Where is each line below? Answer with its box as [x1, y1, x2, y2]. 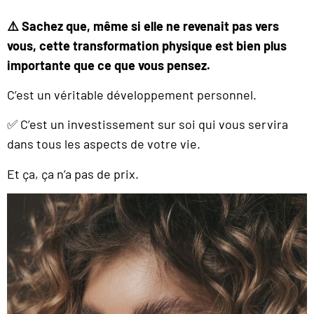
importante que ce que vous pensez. [7, 57, 210, 73]
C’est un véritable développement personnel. [7, 86, 257, 102]
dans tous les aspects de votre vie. [7, 136, 200, 152]
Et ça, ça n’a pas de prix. [7, 165, 139, 182]
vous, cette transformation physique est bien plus [7, 37, 287, 53]
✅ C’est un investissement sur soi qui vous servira [7, 116, 288, 132]
